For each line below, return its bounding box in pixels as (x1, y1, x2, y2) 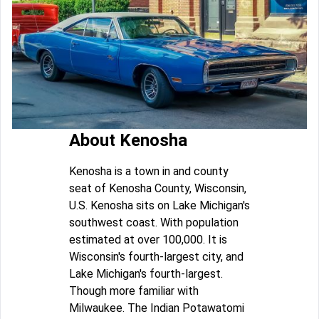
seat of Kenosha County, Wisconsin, (69, 181, 246, 195)
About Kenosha (69, 130, 187, 150)
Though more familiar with (69, 283, 199, 298)
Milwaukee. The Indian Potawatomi (69, 300, 244, 315)
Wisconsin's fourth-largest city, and (69, 249, 244, 263)
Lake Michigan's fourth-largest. (69, 266, 223, 281)
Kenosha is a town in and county (69, 164, 229, 178)
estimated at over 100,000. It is (69, 232, 227, 246)
